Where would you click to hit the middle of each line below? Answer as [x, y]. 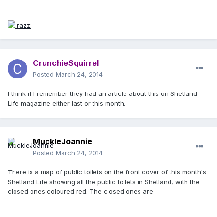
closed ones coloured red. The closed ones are [80, 192]
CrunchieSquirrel [66, 63]
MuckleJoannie [62, 142]
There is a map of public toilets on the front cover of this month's [107, 172]
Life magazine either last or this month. [67, 103]
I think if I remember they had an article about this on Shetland [102, 94]
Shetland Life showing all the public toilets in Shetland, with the [104, 182]
